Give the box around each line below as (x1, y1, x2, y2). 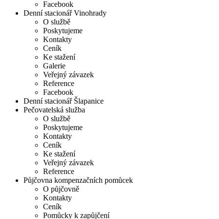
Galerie (43, 61, 66, 70)
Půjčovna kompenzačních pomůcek (23, 175, 133, 184)
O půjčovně (43, 184, 79, 193)
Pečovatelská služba (23, 105, 85, 114)
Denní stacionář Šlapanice (23, 96, 104, 105)
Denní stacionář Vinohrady (23, 8, 107, 17)
